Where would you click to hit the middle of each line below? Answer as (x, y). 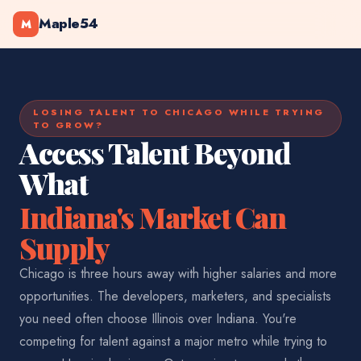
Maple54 (68, 23)
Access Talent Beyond (155, 152)
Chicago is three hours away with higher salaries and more (178, 274)
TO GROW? (68, 125)
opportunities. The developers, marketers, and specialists (175, 296)
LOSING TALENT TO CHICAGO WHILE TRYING (179, 112)
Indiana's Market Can (152, 217)
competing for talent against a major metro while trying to (173, 341)
